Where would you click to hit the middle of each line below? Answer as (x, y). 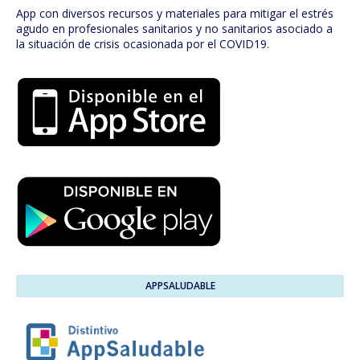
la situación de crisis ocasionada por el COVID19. (143, 44)
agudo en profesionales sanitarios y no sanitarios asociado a (174, 29)
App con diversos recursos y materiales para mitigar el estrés (175, 14)
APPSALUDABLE (180, 286)
